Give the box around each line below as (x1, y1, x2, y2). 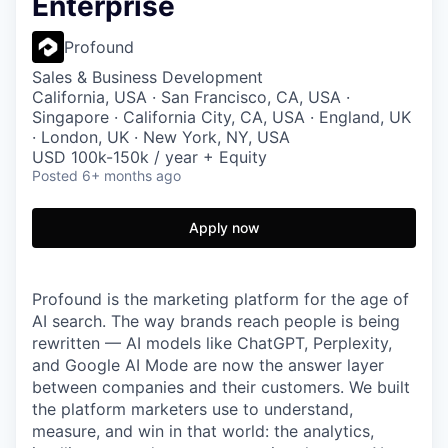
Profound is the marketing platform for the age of (32, 289, 409, 309)
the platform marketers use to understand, (32, 399, 353, 419)
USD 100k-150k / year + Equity (32, 147, 267, 167)
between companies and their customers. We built (32, 377, 410, 397)
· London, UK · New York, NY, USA (32, 127, 290, 147)
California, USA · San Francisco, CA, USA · (32, 87, 350, 107)
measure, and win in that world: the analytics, (32, 421, 374, 441)
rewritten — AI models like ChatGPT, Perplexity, (32, 333, 392, 353)
